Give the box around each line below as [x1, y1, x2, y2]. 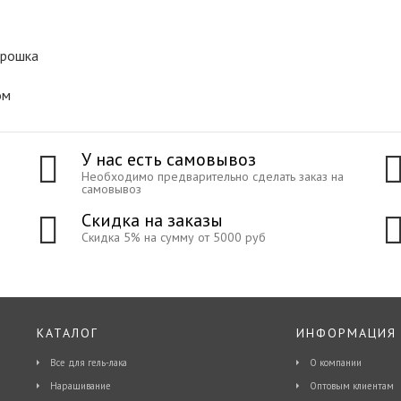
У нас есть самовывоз [81, 147, 256, 171]
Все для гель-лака [49, 356, 127, 369]
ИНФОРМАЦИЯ [295, 325, 397, 341]
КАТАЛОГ [36, 325, 98, 341]
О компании [309, 356, 362, 369]
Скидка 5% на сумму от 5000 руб [81, 228, 266, 245]
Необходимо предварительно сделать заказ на [81, 167, 344, 184]
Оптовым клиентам [309, 380, 394, 392]
